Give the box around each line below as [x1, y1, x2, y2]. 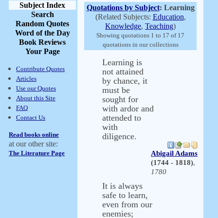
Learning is [102, 57, 142, 67]
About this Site [16, 94, 55, 102]
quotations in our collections [102, 41, 179, 48]
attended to [102, 113, 141, 123]
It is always [102, 181, 143, 191]
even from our [102, 200, 152, 209]
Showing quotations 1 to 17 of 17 [96, 32, 184, 39]
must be [102, 85, 130, 95]
